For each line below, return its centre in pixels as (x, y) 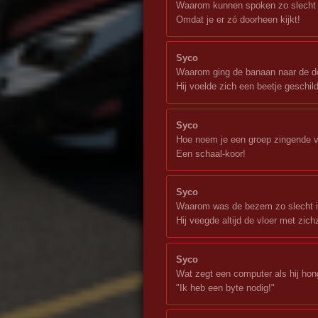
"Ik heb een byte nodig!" (225, 287)
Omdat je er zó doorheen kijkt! (238, 19)
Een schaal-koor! (211, 153)
